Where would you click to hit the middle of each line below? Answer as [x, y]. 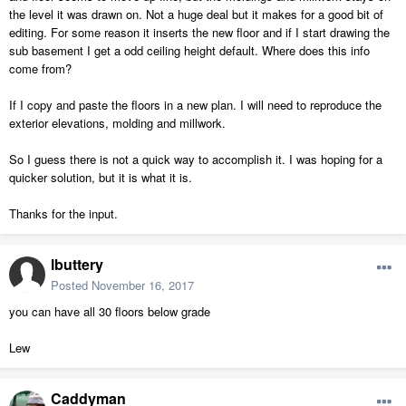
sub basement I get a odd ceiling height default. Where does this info [189, 51]
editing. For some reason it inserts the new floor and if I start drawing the [199, 33]
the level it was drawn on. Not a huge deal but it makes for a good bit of [196, 14]
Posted [71, 285]
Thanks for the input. [63, 214]
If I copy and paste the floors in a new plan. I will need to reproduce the [195, 105]
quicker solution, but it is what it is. [101, 178]
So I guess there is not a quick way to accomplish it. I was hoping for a [196, 159]
